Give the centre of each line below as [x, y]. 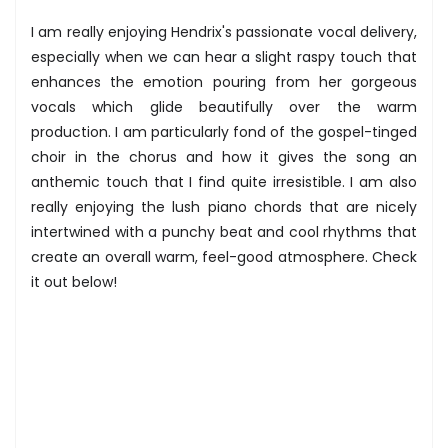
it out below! [74, 281]
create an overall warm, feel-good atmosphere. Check [224, 256]
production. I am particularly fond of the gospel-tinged [224, 131]
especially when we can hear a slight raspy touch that [224, 56]
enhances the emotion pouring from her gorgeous [224, 81]
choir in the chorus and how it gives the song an [224, 156]
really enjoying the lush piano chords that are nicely [224, 206]
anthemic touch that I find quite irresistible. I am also [224, 181]
